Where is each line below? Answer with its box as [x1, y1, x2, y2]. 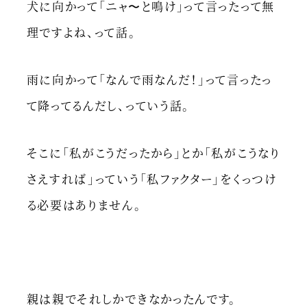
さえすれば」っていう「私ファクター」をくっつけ [26, 169, 277, 187]
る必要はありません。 [26, 195, 142, 213]
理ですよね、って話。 [26, 23, 136, 41]
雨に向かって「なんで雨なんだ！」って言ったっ [26, 71, 272, 88]
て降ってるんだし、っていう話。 [26, 97, 191, 114]
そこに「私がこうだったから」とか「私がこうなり [26, 143, 280, 161]
